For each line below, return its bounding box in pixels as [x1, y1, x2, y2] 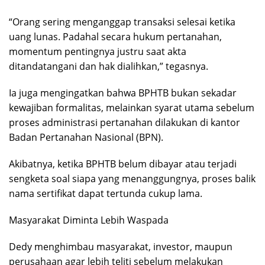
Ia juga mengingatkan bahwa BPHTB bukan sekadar [9, 86, 237, 100]
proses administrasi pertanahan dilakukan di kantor [9, 116, 240, 130]
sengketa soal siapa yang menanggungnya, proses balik [9, 172, 256, 186]
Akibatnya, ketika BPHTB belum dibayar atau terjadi [9, 157, 237, 171]
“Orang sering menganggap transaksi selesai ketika [9, 15, 235, 29]
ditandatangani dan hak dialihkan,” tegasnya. [9, 60, 208, 73]
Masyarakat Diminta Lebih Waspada [9, 214, 169, 227]
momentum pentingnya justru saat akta [9, 45, 186, 59]
